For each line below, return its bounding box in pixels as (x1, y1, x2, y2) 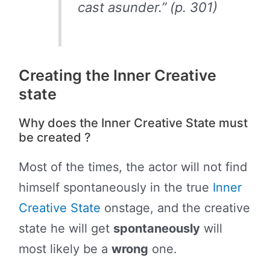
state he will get (18, 221, 113, 236)
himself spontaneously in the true (18, 180, 213, 195)
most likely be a (18, 242, 111, 257)
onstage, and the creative (100, 201, 250, 216)
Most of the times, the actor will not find (18, 160, 247, 175)
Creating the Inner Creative (18, 66, 216, 85)
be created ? (18, 130, 91, 145)
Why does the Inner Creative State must (18, 116, 248, 131)
